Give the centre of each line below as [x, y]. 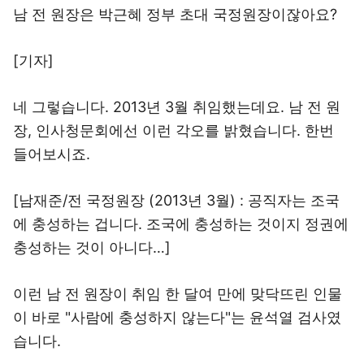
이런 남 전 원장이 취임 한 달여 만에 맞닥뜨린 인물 [178, 294]
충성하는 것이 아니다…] [92, 247]
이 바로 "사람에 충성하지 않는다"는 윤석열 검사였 [177, 317]
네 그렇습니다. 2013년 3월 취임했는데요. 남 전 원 [177, 107]
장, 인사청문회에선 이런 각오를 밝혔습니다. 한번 [173, 130]
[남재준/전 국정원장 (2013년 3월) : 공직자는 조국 [176, 200]
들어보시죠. [52, 154]
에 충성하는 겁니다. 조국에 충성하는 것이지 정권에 [181, 224]
